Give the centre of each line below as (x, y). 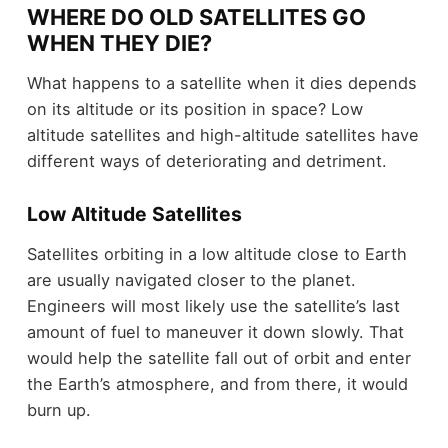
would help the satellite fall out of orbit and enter (218, 357)
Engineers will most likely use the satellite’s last (213, 305)
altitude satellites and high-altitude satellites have (222, 135)
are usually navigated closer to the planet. (191, 279)
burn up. (58, 409)
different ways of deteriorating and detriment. (206, 161)
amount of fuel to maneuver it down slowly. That (215, 331)
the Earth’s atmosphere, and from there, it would (217, 383)
